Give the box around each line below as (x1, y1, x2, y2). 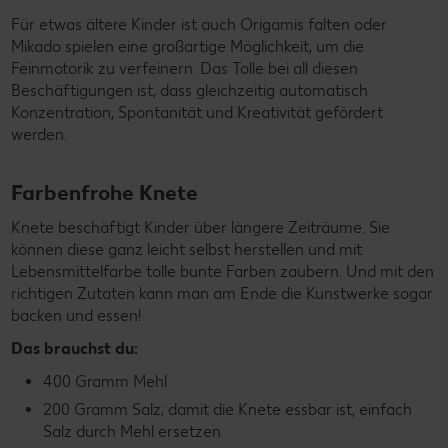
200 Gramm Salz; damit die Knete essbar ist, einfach (43, 399, 412, 419)
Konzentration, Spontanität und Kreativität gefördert (11, 103, 383, 123)
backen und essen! (11, 306, 141, 326)
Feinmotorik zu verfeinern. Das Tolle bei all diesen (11, 59, 358, 79)
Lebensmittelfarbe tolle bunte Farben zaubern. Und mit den (11, 262, 434, 282)
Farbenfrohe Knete (11, 180, 198, 206)
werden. (11, 125, 67, 145)
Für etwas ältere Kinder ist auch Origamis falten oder (11, 15, 387, 35)
